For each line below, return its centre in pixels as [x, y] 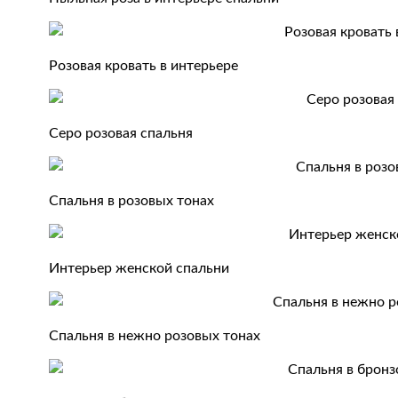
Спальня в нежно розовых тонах [155, 336]
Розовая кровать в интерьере [144, 66]
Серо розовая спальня [121, 133]
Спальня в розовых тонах [132, 201]
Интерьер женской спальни [139, 268]
